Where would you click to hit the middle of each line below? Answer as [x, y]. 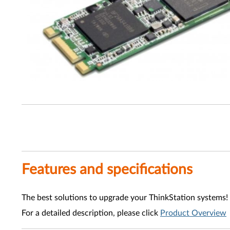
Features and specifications [107, 169]
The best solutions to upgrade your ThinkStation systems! [125, 198]
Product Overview [193, 213]
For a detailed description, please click [91, 213]
